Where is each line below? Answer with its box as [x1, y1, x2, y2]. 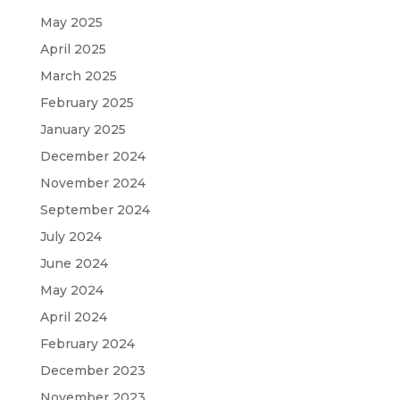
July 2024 [39, 229, 102, 245]
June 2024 [39, 255, 108, 271]
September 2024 [39, 202, 150, 218]
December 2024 [39, 148, 146, 164]
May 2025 [39, 14, 103, 30]
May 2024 [39, 282, 104, 298]
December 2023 [39, 362, 146, 379]
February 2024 [39, 336, 135, 352]
